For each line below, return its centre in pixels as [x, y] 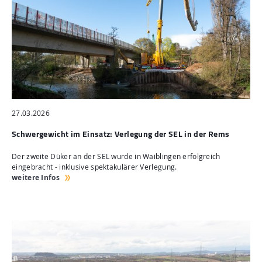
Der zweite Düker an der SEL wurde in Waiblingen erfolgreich [116, 157]
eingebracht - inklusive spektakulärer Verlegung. [94, 167]
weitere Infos [36, 178]
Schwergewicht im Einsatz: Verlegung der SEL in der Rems [121, 134]
